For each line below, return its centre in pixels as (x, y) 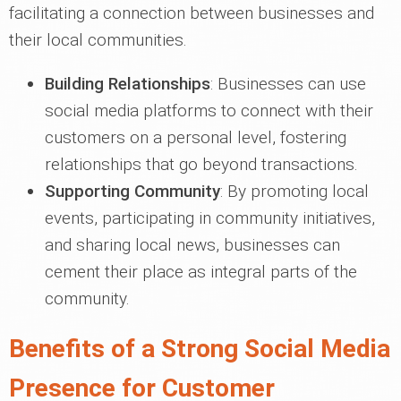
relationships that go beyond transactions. (201, 164)
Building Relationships (128, 84)
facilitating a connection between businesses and (192, 13)
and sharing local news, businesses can (192, 245)
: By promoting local (294, 191)
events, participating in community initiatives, (210, 218)
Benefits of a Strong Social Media (200, 349)
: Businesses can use (288, 84)
